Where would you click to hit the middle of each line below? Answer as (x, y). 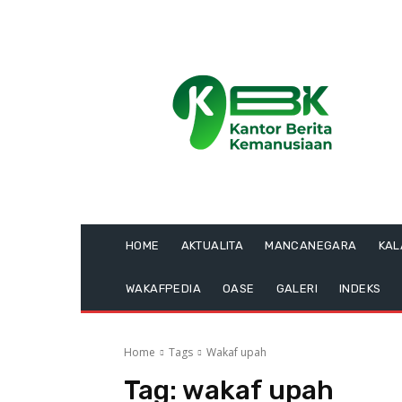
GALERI (297, 288)
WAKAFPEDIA (163, 288)
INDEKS (360, 288)
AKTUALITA (212, 245)
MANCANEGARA (311, 245)
